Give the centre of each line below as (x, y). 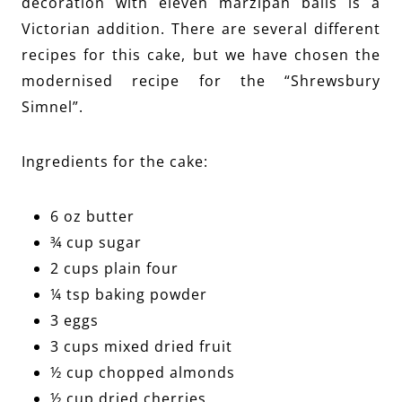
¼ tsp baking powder (129, 295)
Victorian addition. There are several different (201, 29)
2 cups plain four (114, 269)
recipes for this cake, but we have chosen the (201, 55)
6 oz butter (92, 217)
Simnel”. (52, 107)
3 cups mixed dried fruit (141, 347)
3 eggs (74, 321)
